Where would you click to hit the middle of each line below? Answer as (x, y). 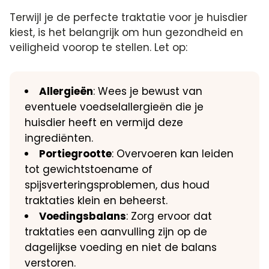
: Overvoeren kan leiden (173, 153)
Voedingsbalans (83, 216)
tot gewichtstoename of (89, 169)
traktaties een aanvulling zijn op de (116, 231)
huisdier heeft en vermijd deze (104, 122)
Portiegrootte (76, 153)
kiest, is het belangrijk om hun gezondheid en (127, 32)
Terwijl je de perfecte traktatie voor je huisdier (129, 17)
